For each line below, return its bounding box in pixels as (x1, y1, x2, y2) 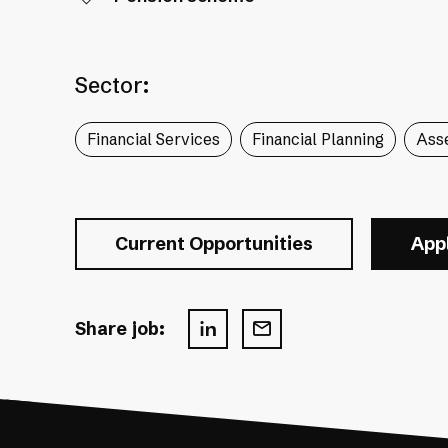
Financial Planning (251, 130, 384, 150)
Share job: (74, 317, 165, 340)
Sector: (74, 71, 149, 99)
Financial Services (86, 130, 220, 150)
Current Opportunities (114, 231, 313, 255)
